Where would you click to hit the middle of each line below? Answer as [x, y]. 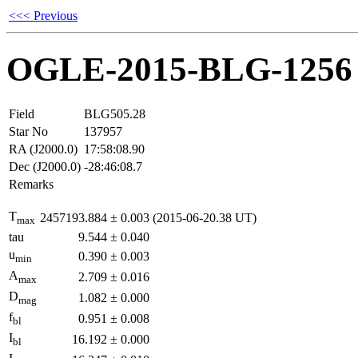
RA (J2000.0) [43, 149]
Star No [28, 131]
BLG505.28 [115, 113]
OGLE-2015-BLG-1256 [179, 69]
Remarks [31, 184]
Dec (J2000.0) [45, 166]
